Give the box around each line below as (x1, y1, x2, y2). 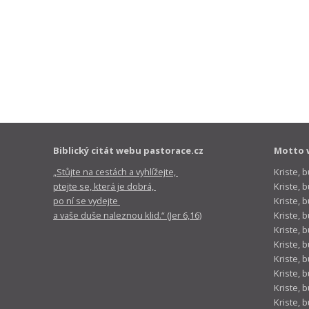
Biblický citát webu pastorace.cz (53, 144, 203, 157)
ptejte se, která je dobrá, (53, 180, 156, 193)
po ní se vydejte (53, 195, 120, 208)
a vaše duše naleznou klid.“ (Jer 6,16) (53, 209, 201, 222)
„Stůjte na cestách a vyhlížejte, (53, 166, 178, 179)
